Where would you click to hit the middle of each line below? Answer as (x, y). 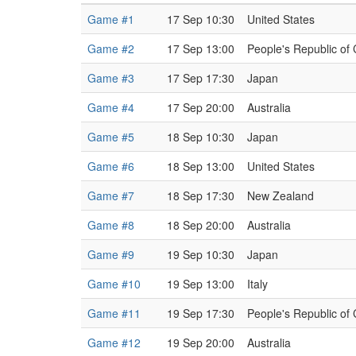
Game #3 (111, 78)
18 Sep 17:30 (201, 195)
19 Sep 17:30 (201, 313)
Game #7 (111, 195)
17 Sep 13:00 (201, 48)
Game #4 (111, 107)
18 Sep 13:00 (201, 166)
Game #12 (114, 342)
